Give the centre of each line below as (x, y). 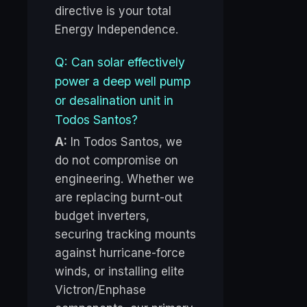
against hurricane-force (120, 253)
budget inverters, (102, 216)
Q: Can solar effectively (120, 62)
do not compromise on (116, 161)
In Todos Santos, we (125, 142)
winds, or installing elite (120, 272)
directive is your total (113, 11)
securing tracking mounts (125, 235)
